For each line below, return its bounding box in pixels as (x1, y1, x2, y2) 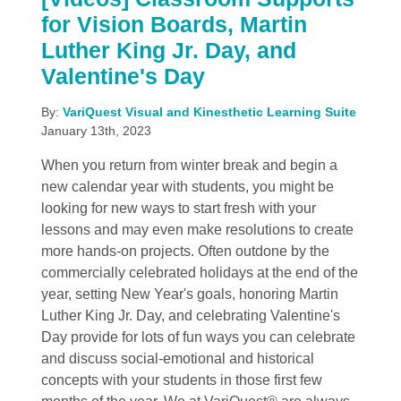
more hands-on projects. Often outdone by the (40, 243, 329, 260)
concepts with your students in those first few (40, 372, 322, 388)
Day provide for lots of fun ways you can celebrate (40, 329, 355, 346)
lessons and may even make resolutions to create (40, 222, 354, 238)
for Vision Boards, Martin (40, 12, 307, 38)
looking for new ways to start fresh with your (40, 200, 316, 217)
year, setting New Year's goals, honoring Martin (40, 286, 338, 303)
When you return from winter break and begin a (40, 158, 337, 174)
